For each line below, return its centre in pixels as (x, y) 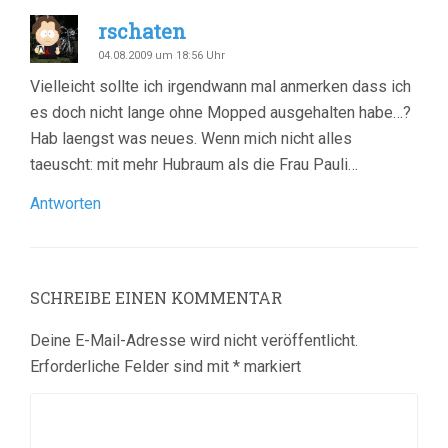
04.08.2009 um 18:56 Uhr (161, 55)
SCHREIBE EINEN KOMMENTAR (156, 297)
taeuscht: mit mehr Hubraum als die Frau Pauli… (194, 164)
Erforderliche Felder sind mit (131, 366)
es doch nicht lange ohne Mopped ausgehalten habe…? (220, 112)
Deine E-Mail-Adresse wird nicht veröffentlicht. (194, 340)
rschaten (142, 30)
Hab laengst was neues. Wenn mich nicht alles (191, 138)
